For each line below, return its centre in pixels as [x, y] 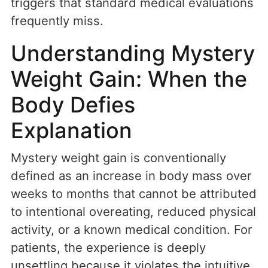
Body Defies [73, 105]
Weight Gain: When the [129, 79]
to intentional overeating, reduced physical [133, 212]
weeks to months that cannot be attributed [134, 194]
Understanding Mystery [133, 54]
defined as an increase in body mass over [131, 176]
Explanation [71, 131]
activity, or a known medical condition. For [132, 230]
